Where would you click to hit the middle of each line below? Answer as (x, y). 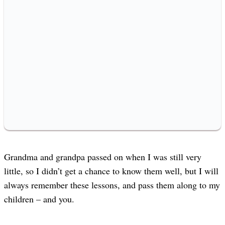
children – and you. (39, 199)
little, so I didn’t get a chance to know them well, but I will (111, 171)
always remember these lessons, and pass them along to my (112, 185)
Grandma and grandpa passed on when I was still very (103, 156)
